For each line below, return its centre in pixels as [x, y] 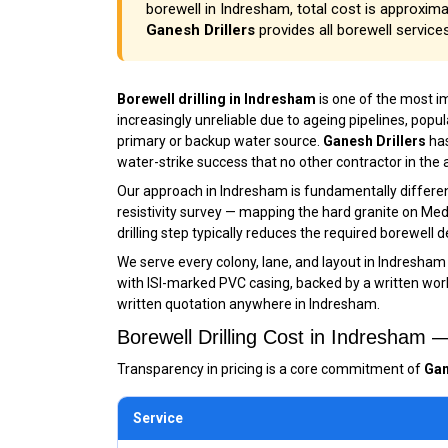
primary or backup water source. [220, 141]
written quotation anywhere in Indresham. [248, 304]
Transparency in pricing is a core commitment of [270, 369]
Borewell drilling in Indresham [216, 99]
